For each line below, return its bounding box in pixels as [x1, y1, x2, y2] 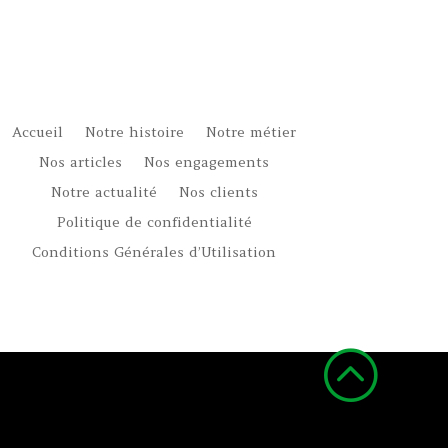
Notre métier [206, 123, 297, 142]
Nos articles [39, 153, 123, 172]
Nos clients [178, 183, 258, 202]
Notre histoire [85, 123, 185, 142]
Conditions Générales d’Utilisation [32, 243, 277, 262]
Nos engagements [144, 153, 270, 172]
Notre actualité [50, 183, 157, 202]
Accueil [12, 123, 64, 142]
